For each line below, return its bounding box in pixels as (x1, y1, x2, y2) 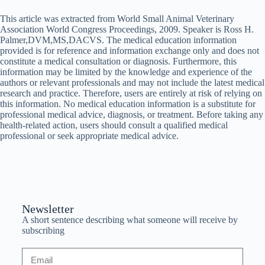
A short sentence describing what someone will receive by (21, 215, 238, 225)
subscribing (21, 225, 64, 236)
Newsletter (21, 202, 74, 216)
